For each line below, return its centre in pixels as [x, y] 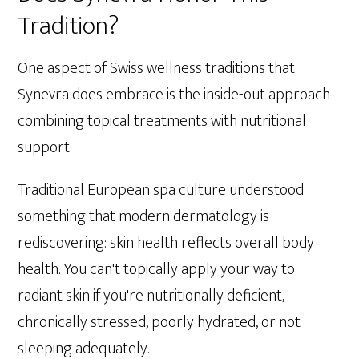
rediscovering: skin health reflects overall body [166, 242]
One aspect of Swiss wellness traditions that [157, 68]
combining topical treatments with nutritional [162, 121]
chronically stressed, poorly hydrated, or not [159, 322]
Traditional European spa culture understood [161, 190]
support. [45, 147]
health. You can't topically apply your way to [157, 269]
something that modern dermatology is [144, 216]
